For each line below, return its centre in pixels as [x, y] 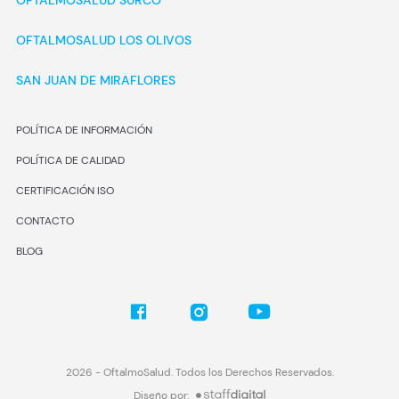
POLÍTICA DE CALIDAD [70, 161]
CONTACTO [45, 221]
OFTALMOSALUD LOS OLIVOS [103, 41]
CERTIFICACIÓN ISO [65, 191]
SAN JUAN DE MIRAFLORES [95, 81]
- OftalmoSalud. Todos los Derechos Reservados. [213, 373]
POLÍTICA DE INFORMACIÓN [84, 130]
